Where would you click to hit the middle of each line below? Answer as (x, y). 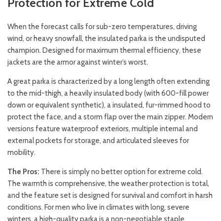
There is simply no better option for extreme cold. (121, 172)
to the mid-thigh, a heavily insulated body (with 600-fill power (108, 93)
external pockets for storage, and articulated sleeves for (98, 141)
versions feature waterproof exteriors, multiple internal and (103, 129)
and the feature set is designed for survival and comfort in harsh (110, 195)
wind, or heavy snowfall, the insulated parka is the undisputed (106, 38)
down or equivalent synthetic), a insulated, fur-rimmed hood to (109, 105)
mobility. (21, 152)
